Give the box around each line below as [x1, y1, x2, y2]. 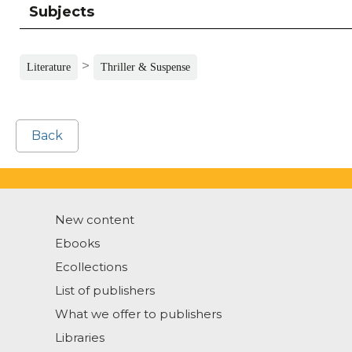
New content [55, 211, 134, 227]
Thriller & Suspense [101, 60, 190, 73]
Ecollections [55, 258, 127, 274]
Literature [27, 60, 71, 73]
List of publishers [55, 282, 155, 298]
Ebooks [55, 235, 100, 251]
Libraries [55, 329, 104, 345]
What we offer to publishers [55, 306, 222, 321]
